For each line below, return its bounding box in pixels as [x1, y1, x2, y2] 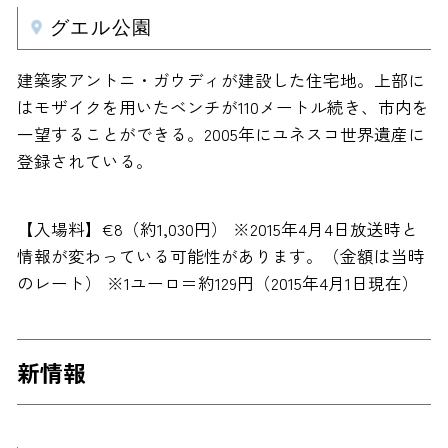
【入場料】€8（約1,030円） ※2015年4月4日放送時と [16, 217, 418, 242]
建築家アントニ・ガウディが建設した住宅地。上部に [16, 67, 425, 92]
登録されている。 [16, 148, 153, 173]
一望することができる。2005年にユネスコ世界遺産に [16, 121, 425, 146]
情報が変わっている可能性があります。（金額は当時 [16, 244, 425, 269]
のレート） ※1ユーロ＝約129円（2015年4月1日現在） [16, 271, 419, 296]
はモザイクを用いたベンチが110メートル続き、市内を [16, 94, 429, 119]
